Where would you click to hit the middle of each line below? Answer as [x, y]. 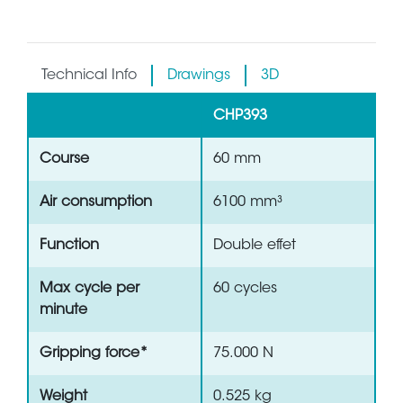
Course [64, 160]
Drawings [199, 76]
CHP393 [240, 116]
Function [69, 246]
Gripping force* [94, 354]
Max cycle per [90, 289]
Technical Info [89, 76]
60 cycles [245, 289]
